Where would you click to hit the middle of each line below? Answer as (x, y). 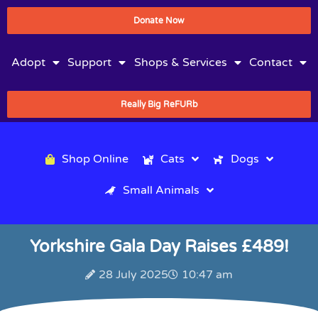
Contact (271, 62)
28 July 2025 (133, 275)
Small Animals (161, 190)
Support (90, 62)
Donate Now (159, 21)
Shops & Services (180, 62)
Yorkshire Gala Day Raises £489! (159, 247)
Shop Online (95, 159)
